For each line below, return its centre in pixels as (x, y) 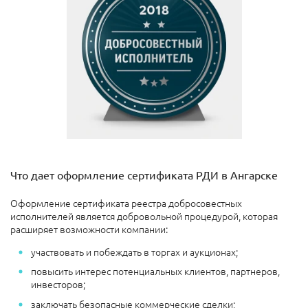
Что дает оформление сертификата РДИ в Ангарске (144, 174)
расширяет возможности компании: (89, 229)
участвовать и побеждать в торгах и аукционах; (134, 251)
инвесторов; (58, 284)
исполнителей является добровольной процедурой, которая (144, 216)
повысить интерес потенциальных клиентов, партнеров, (155, 271)
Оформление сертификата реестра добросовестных (126, 202)
